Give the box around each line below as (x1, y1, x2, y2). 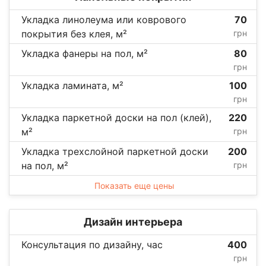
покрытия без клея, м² (21, 27, 127, 40)
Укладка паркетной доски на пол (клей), (21, 111, 211, 123)
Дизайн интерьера (84, 215, 182, 228)
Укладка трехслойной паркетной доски (21, 145, 208, 157)
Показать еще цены (94, 180, 175, 191)
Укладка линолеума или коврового (21, 13, 186, 26)
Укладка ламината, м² (21, 79, 123, 91)
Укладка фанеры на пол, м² (21, 47, 148, 59)
